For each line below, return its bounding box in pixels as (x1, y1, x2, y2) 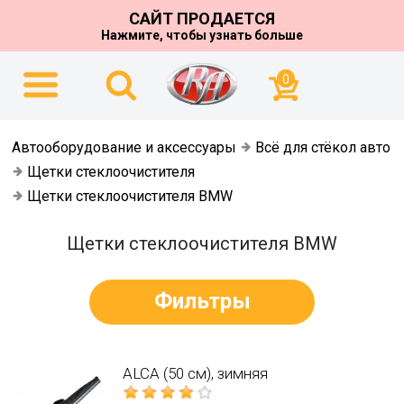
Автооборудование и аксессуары (12, 139, 237, 156)
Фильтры (153, 289, 251, 314)
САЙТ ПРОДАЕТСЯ (129, 9, 275, 28)
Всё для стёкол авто (255, 139, 391, 156)
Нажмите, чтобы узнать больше (101, 28, 303, 42)
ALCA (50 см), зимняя (123, 364, 269, 382)
